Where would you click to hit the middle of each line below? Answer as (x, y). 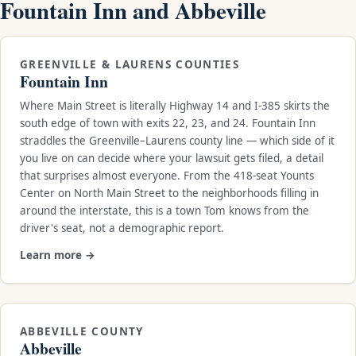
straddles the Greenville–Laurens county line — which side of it (177, 140)
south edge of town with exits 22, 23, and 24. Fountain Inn (168, 123)
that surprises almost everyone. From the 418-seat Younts (167, 175)
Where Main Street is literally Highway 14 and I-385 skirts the (175, 105)
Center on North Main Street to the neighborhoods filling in (169, 193)
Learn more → (58, 255)
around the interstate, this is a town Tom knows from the (164, 210)
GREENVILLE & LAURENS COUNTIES (130, 64)
